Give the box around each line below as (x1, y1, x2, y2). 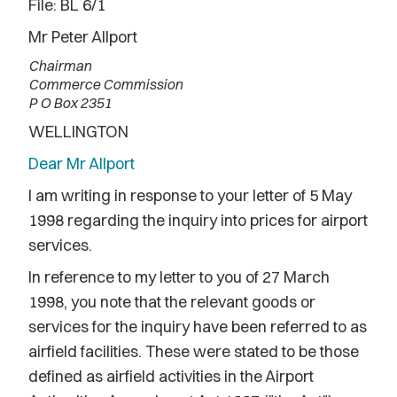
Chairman (28, 57, 91, 74)
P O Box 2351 (28, 94, 112, 112)
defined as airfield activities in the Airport (28, 366, 314, 386)
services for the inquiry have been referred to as (28, 316, 367, 337)
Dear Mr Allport (28, 153, 135, 174)
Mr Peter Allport (28, 27, 137, 47)
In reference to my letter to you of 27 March (28, 267, 330, 287)
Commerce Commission (28, 75, 183, 93)
